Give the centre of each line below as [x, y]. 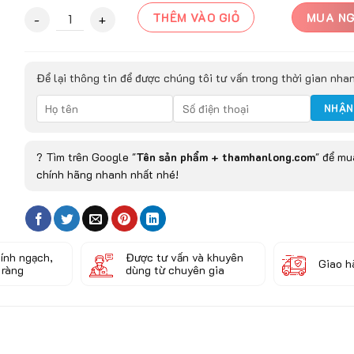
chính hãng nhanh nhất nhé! [107, 174]
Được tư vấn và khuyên [185, 257]
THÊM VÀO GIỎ [196, 17]
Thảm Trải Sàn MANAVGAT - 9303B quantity [149, 15]
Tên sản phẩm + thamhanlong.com [225, 156]
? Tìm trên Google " [86, 156]
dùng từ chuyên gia [175, 269]
